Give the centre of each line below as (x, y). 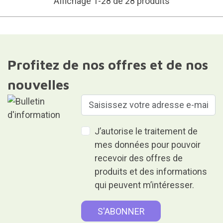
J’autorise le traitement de (146, 131)
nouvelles (38, 84)
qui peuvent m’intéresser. (145, 185)
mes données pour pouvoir (148, 144)
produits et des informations (151, 171)
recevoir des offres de (139, 158)
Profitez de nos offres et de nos (108, 64)
